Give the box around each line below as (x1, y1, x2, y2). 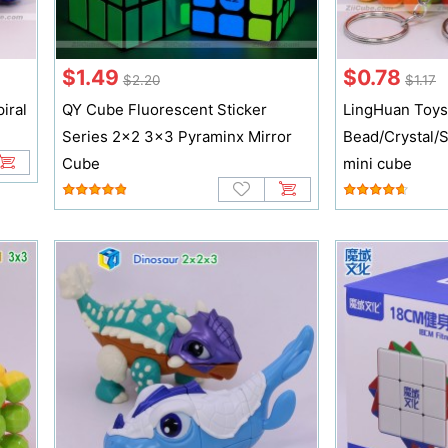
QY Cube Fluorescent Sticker (61, 100, 267, 120)
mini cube (342, 154, 412, 174)
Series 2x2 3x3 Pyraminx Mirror (61, 127, 292, 147)
